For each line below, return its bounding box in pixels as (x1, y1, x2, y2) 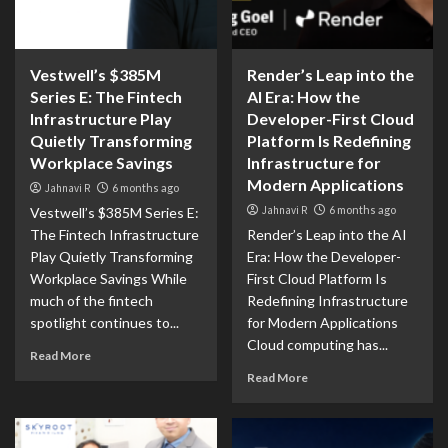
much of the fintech (30, 292, 153, 309)
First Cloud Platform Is (246, 270, 387, 287)
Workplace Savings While (30, 270, 187, 287)
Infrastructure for (246, 153, 381, 172)
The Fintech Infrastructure (30, 226, 199, 243)
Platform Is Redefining (246, 131, 411, 150)
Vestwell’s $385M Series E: (30, 204, 199, 221)
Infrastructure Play (30, 109, 172, 128)
